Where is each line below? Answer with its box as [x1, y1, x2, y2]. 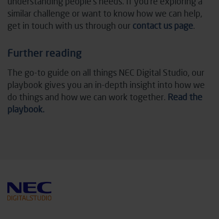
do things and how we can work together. [7, 91, 168, 102]
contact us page [132, 20, 193, 31]
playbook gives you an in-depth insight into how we [7, 79, 205, 90]
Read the [168, 91, 202, 102]
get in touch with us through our [7, 20, 132, 31]
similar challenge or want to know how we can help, [7, 7, 202, 19]
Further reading [7, 46, 82, 59]
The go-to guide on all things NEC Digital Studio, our [7, 66, 204, 78]
